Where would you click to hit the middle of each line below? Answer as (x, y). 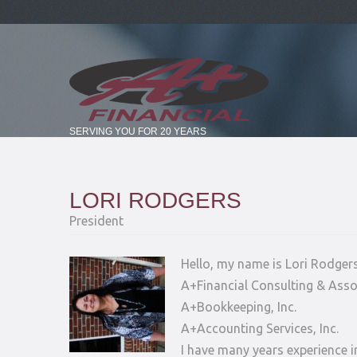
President (96, 221)
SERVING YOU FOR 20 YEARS (138, 131)
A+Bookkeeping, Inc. (239, 307)
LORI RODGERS (155, 200)
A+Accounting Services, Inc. (260, 328)
